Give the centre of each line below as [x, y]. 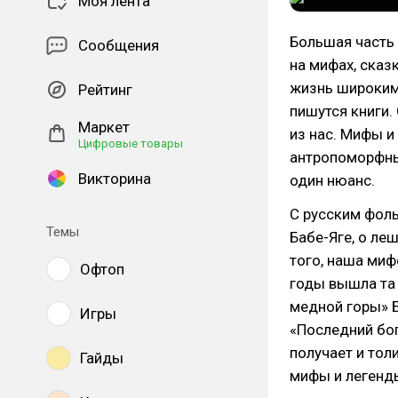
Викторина [115, 179]
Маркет [104, 127]
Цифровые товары [131, 143]
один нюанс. [332, 180]
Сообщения [119, 45]
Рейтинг [105, 90]
